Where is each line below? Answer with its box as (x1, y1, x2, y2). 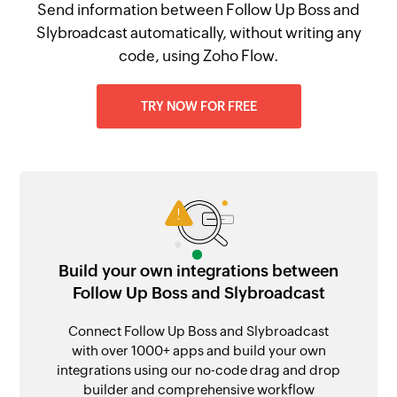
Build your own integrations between (58, 261, 339, 280)
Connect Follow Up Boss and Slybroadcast (68, 323, 329, 339)
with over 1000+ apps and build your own (71, 342, 326, 358)
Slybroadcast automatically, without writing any (35, 24, 362, 42)
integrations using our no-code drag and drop (57, 362, 340, 378)
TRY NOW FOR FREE (140, 99, 257, 113)
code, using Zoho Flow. (118, 47, 279, 65)
